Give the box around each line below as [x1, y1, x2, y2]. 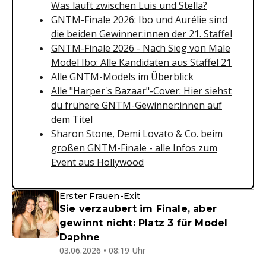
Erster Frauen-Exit [59, 190, 141, 201]
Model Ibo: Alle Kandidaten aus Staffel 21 [51, 55, 232, 69]
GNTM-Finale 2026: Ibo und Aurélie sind [51, 12, 227, 26]
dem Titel [51, 112, 93, 126]
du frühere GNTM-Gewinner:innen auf [51, 98, 222, 112]
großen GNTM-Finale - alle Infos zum [51, 141, 217, 154]
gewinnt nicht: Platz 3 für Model [59, 217, 228, 229]
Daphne [59, 231, 100, 243]
